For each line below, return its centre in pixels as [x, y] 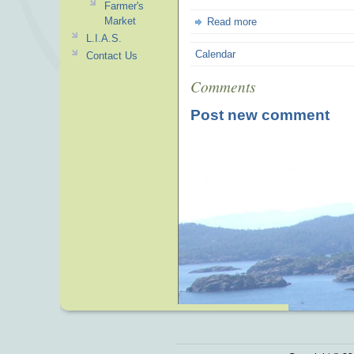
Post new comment [260, 115]
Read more [232, 22]
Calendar [216, 54]
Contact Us [111, 56]
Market [120, 21]
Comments [223, 86]
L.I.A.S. [104, 38]
